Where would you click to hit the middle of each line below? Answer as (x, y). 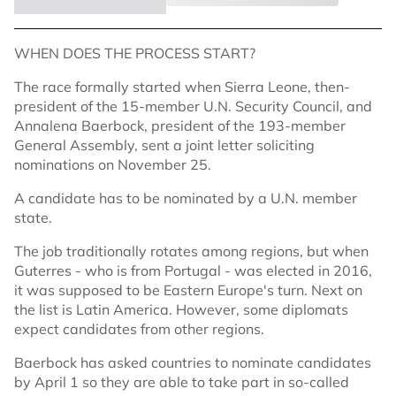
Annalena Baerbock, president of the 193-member (180, 126)
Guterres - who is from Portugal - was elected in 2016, (193, 271)
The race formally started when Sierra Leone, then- (182, 87)
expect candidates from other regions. (139, 329)
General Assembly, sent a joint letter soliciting (164, 145)
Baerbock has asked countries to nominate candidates (193, 363)
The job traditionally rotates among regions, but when (191, 251)
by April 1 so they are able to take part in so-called (182, 382)
